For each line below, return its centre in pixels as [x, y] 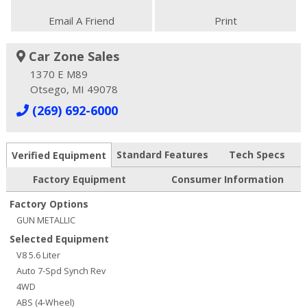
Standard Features [162, 154]
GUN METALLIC [46, 220]
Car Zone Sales [73, 56]
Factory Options [49, 204]
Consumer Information [227, 179]
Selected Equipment [59, 238]
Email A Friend [81, 20]
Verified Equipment [59, 155]
